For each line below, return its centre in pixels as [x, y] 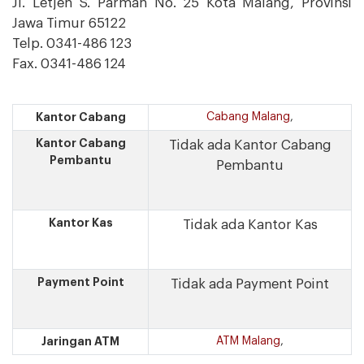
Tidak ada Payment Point [250, 284]
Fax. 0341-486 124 [69, 64]
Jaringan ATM [80, 341]
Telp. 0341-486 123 [72, 43]
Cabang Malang [248, 117]
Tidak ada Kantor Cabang [250, 145]
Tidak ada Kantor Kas [250, 225]
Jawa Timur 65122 [69, 23]
